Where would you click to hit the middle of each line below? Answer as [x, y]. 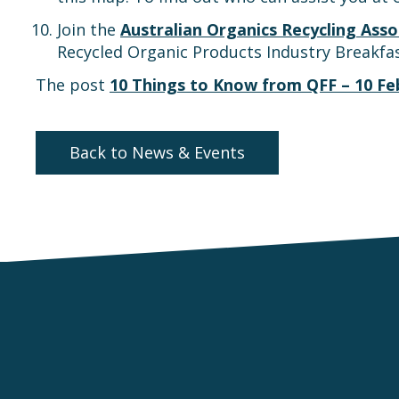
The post [73, 85]
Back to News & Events [157, 152]
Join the [89, 29]
